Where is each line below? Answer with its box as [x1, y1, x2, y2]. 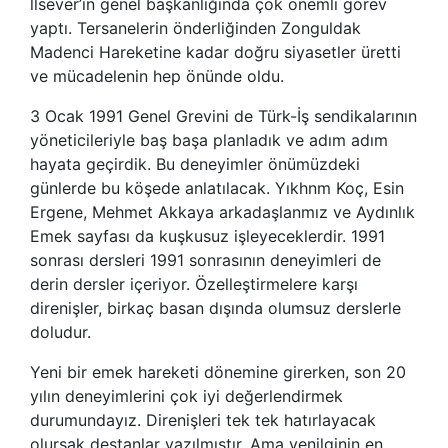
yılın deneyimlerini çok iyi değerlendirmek [30, 385, 343, 406]
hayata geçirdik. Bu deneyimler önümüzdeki [30, 153, 360, 174]
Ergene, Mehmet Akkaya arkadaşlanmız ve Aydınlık [30, 201, 415, 222]
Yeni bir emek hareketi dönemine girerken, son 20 [30, 361, 406, 382]
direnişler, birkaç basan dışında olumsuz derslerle [30, 297, 401, 318]
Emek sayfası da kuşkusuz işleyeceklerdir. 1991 [30, 225, 385, 246]
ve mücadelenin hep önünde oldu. [30, 65, 284, 86]
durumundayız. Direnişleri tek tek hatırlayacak [30, 409, 376, 430]
